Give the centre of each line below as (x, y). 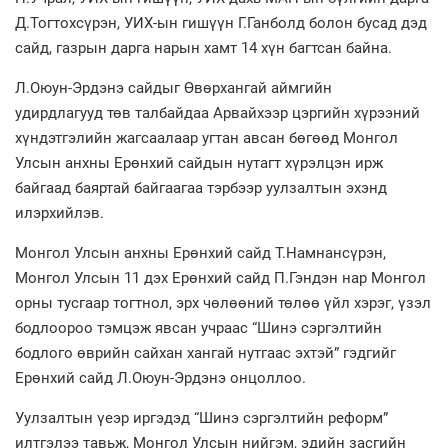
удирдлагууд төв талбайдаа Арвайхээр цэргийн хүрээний (217, 112)
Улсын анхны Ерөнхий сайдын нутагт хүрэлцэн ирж (199, 162)
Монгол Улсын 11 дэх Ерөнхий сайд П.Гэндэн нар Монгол (220, 277)
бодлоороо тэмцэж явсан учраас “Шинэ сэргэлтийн (198, 327)
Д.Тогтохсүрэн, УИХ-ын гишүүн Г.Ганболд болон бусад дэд (221, 22)
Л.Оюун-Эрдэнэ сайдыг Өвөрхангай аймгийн (173, 87)
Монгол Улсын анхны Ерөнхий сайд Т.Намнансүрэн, (200, 252)
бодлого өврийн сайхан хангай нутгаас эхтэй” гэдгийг (205, 352)
